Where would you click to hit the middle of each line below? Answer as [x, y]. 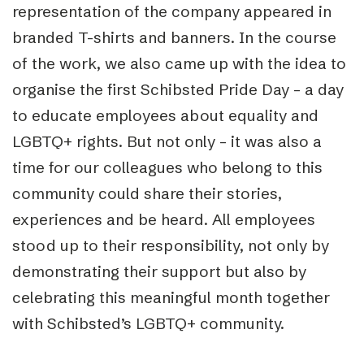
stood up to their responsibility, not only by [171, 245]
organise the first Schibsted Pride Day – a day [178, 89]
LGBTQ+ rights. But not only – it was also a [167, 141]
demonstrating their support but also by [159, 271]
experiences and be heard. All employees [164, 219]
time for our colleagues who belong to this [167, 167]
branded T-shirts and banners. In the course [174, 37]
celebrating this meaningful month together [171, 297]
